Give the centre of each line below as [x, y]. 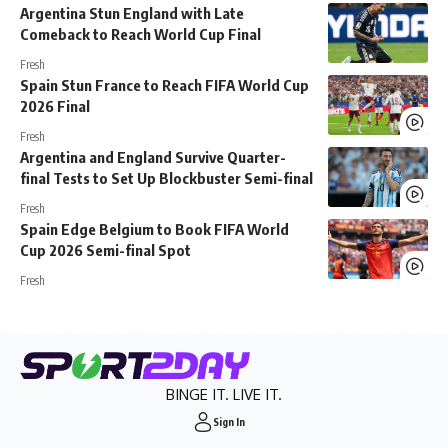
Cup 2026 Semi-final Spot [105, 249]
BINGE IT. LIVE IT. [224, 394]
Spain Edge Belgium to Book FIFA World [154, 228]
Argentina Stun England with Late [132, 12]
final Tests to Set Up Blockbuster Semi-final [166, 177]
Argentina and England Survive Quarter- [153, 156]
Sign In [229, 421]
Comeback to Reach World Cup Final [140, 33]
